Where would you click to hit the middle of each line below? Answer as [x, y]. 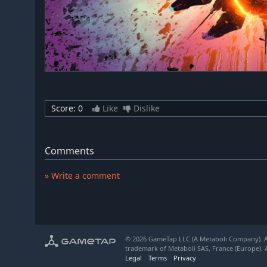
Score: [64, 108]
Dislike [146, 108]
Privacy [185, 258]
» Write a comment [82, 176]
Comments [69, 151]
